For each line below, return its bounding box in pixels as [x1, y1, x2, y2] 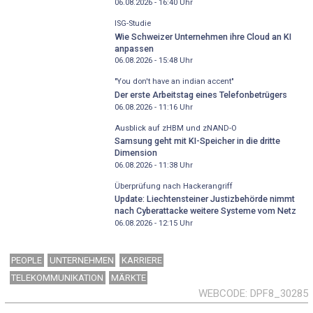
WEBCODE [198, 286, 245, 300]
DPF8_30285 [250, 286, 308, 300]
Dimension [114, 147, 157, 159]
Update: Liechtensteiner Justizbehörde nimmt [114, 194, 295, 205]
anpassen [114, 43, 154, 54]
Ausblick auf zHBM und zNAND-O [114, 123, 237, 133]
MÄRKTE [110, 272, 146, 283]
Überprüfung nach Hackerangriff [114, 181, 233, 191]
